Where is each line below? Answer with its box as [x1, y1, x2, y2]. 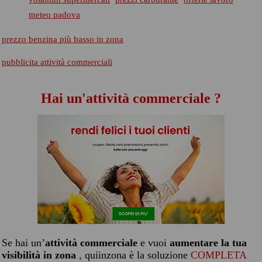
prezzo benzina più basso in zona [2, 35, 123, 44]
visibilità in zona [2, 249, 79, 261]
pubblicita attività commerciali [2, 57, 112, 67]
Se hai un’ [2, 237, 45, 249]
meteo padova [29, 10, 80, 19]
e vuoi [137, 237, 170, 249]
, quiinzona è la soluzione [79, 249, 191, 261]
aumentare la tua [170, 237, 247, 249]
